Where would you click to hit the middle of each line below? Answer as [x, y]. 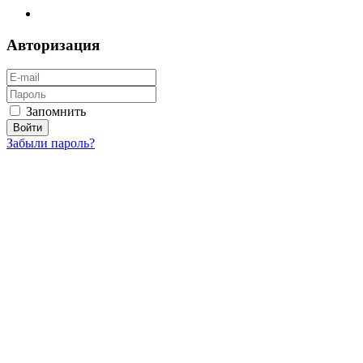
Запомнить [56, 112]
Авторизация [53, 45]
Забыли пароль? [51, 143]
